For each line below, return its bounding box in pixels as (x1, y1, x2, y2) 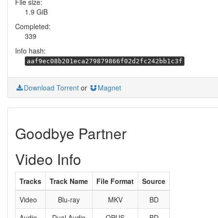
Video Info (15, 148, 81, 169)
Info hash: (15, 46, 46, 55)
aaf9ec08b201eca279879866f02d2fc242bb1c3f (27, 57, 182, 65)
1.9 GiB (25, 7, 48, 17)
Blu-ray (58, 195, 80, 204)
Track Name (50, 176, 88, 186)
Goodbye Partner (15, 123, 127, 144)
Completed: (15, 21, 51, 31)
